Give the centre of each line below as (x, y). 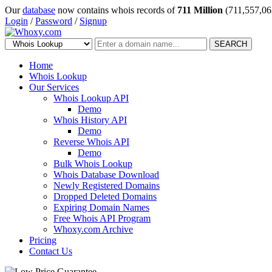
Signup (93, 21)
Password (54, 21)
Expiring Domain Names (101, 207)
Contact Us (51, 251)
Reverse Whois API (91, 142)
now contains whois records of (116, 10)
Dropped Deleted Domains (105, 196)
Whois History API (90, 120)
